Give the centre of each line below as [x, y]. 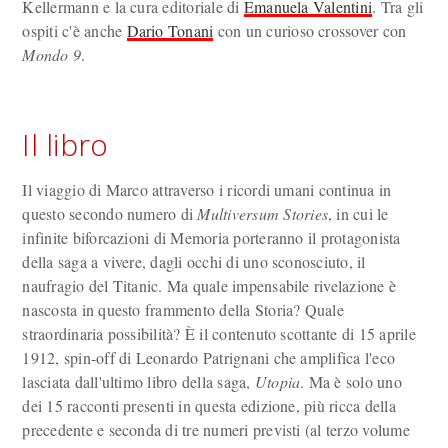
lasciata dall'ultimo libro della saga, [138, 381]
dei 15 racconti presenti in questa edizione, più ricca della [209, 405]
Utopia [277, 381]
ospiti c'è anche [74, 30]
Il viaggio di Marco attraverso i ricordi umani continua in [207, 189]
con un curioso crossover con [310, 30]
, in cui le [358, 213]
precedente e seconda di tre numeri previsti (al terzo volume [216, 429]
